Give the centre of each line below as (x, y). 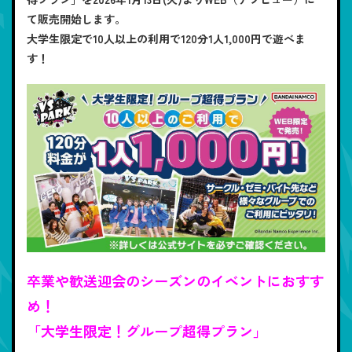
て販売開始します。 (76, 19)
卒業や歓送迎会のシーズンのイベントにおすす (175, 280)
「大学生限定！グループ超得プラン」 (147, 330)
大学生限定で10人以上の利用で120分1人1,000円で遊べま (166, 39)
